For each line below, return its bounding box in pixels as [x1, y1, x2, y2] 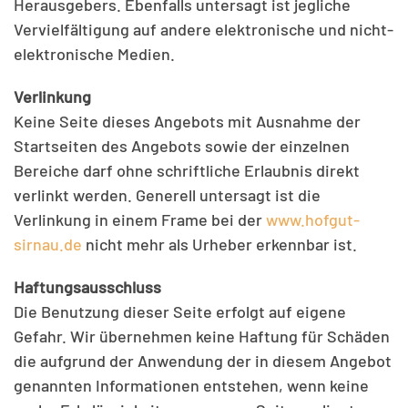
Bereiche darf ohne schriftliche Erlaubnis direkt [14, 160, 360, 180]
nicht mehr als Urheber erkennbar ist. [82, 234, 357, 254]
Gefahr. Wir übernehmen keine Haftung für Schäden [14, 326, 390, 346]
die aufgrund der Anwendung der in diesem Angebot [14, 351, 392, 371]
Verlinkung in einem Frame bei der [14, 209, 266, 229]
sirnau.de [14, 234, 82, 254]
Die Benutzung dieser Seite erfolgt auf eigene [14, 301, 346, 321]
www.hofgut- [266, 209, 360, 229]
